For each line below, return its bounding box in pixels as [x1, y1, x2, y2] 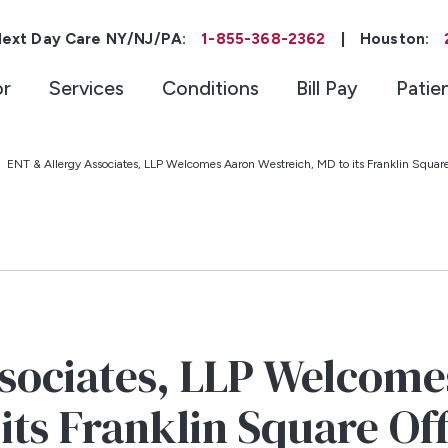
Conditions [161, 76, 259, 101]
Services [48, 76, 124, 101]
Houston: [360, 29, 430, 48]
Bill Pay [296, 76, 359, 101]
